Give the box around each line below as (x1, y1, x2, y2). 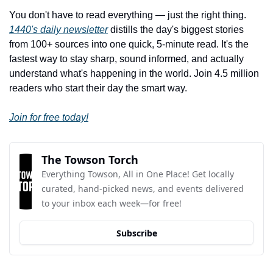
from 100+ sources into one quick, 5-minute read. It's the (9, 39, 249, 50)
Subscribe (116, 227, 157, 239)
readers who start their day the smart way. (9, 83, 187, 94)
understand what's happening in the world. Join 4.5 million (9, 68, 259, 79)
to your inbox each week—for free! (41, 197, 182, 210)
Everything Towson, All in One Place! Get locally (41, 168, 234, 180)
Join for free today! (9, 112, 88, 123)
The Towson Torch (41, 152, 138, 168)
